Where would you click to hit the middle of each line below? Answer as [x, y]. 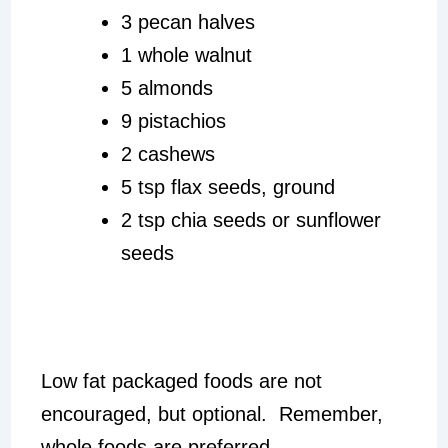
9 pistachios [173, 120]
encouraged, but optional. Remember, [211, 413]
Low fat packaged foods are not [181, 380]
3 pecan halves [187, 21]
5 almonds [166, 87]
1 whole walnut [186, 54]
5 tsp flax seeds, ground [227, 186]
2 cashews [167, 153]
